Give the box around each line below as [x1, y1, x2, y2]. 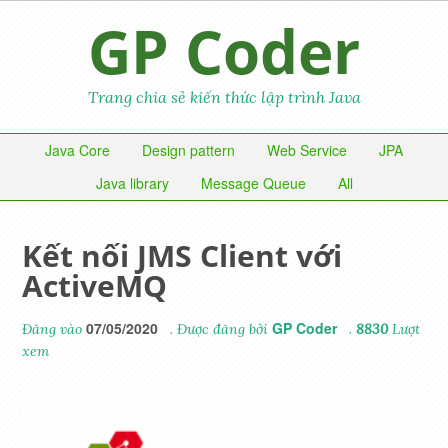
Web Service [267, 140, 347, 160]
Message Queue [200, 173, 306, 193]
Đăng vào [22, 320, 87, 338]
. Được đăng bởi [166, 320, 273, 338]
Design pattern [142, 140, 235, 160]
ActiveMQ [22, 265, 168, 306]
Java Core [45, 140, 110, 160]
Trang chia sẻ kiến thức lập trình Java [87, 87, 361, 107]
